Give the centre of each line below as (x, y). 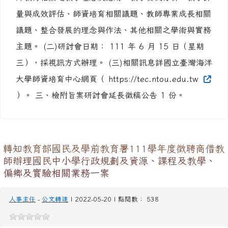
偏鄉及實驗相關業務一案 (56, 173)
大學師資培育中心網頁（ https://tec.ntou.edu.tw (109, 79)
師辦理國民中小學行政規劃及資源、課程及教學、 (109, 161)
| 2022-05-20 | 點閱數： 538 (113, 199)
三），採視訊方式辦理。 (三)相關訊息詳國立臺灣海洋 (114, 63)
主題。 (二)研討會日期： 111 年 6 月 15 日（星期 (110, 46)
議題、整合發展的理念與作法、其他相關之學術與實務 (113, 30)
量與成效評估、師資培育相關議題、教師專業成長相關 (113, 14)
